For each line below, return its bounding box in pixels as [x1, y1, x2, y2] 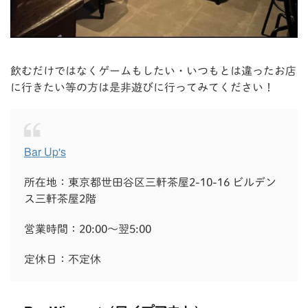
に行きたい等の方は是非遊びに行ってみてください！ [10, 82, 274, 93]
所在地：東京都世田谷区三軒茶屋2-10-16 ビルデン [24, 177, 276, 188]
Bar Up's [24, 144, 66, 160]
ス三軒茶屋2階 [24, 193, 96, 205]
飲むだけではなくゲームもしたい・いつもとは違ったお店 [10, 65, 296, 77]
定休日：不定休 [24, 254, 101, 265]
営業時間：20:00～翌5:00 [24, 223, 151, 235]
